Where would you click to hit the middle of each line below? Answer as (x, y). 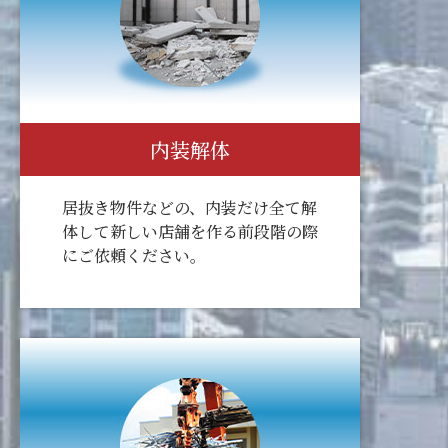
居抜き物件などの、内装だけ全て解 (189, 207)
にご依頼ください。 (133, 255)
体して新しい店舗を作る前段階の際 (189, 231)
